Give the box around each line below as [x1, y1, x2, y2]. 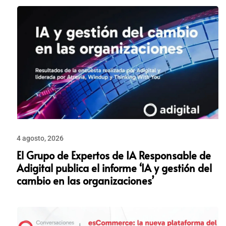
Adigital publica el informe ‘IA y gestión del [16, 160, 212, 175]
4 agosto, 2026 [16, 134, 64, 142]
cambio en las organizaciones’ [16, 173, 154, 188]
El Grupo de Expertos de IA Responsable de [16, 148, 211, 162]
